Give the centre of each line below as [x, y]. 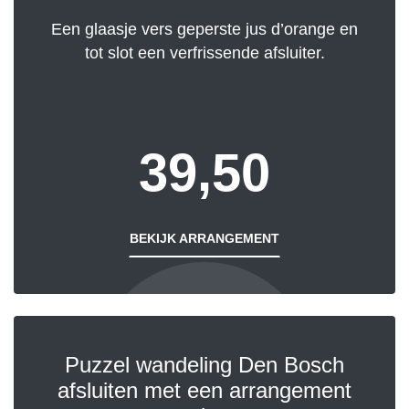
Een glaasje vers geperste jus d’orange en [204, 30]
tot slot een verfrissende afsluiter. [204, 53]
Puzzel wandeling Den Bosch [204, 365]
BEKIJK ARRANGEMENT [204, 239]
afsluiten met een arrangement [204, 391]
